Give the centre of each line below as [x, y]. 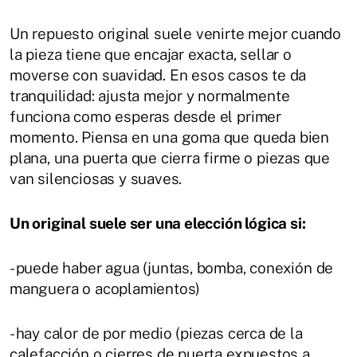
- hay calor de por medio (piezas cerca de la [156, 333]
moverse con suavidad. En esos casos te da [158, 75]
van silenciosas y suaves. [96, 178]
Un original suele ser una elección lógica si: [158, 223]
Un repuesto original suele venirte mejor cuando [176, 33]
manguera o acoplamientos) [105, 288]
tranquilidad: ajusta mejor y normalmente [150, 95]
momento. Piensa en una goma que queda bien [170, 137]
